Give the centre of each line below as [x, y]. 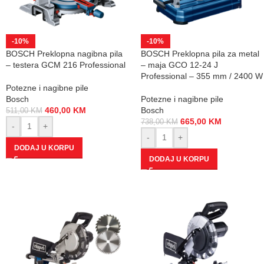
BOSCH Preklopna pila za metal [200, 53]
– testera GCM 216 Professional [65, 65]
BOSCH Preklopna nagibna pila [64, 53]
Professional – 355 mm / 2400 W [202, 76]
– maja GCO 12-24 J [179, 65]
